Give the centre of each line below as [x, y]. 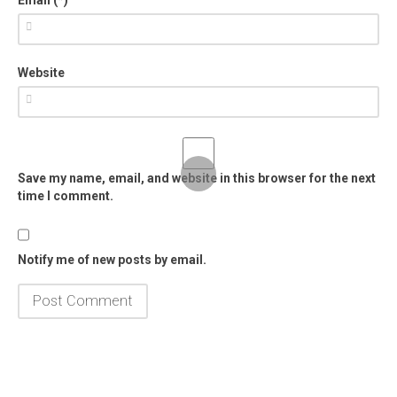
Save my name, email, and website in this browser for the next [197, 178]
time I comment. [66, 195]
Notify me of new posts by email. [112, 259]
